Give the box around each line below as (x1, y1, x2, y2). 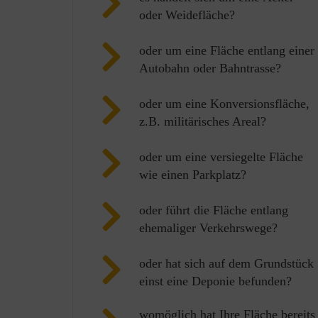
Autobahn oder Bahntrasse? (139, 60, 281, 75)
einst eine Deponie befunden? (139, 273, 292, 288)
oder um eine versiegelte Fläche (139, 149, 303, 164)
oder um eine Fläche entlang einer (139, 43, 314, 57)
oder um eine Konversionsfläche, (139, 96, 309, 111)
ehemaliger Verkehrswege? (139, 220, 278, 235)
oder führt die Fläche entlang (139, 202, 288, 217)
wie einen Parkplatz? (139, 167, 246, 182)
